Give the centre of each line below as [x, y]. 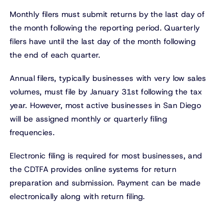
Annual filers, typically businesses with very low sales [108, 78]
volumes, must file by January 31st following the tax [106, 92]
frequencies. [32, 133]
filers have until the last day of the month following [103, 42]
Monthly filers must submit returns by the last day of [107, 15]
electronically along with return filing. [77, 197]
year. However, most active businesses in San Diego [106, 106]
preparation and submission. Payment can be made [105, 183]
